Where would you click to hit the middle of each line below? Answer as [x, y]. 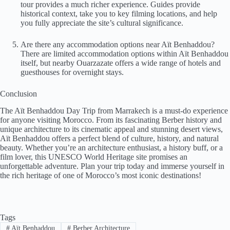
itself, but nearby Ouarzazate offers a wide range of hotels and [121, 63]
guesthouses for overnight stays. [72, 72]
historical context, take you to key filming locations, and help [119, 14]
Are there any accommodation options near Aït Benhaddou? [118, 45]
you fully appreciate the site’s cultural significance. [102, 23]
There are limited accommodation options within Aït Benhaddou [124, 54]
